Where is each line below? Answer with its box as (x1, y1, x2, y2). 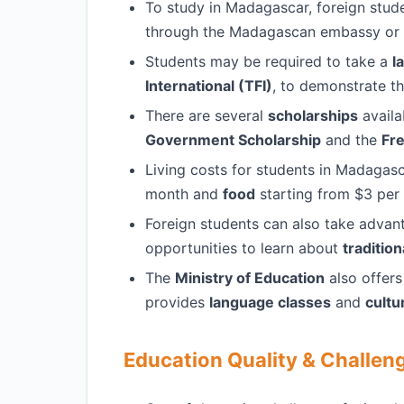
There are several (145, 106, 268, 124)
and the (321, 131, 381, 149)
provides (145, 293, 209, 311)
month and (145, 185, 223, 203)
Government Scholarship (145, 131, 321, 149)
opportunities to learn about (145, 239, 343, 257)
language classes (209, 293, 331, 311)
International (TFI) (145, 77, 272, 95)
